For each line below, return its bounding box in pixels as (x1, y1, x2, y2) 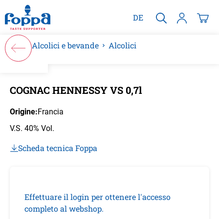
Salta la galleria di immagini (9, 74, 106, 84)
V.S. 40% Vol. (10, 124, 54, 133)
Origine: (10, 107, 38, 116)
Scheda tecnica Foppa (18, 143, 97, 153)
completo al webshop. (24, 203, 104, 214)
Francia (38, 107, 64, 116)
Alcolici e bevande (32, 40, 99, 50)
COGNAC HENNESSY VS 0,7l (10, 84, 142, 96)
